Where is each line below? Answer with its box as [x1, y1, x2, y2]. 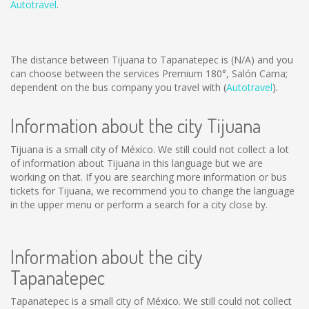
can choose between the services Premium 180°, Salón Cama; [10, 67, 288, 80]
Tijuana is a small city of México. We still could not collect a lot [10, 143, 289, 156]
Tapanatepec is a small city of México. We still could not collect [10, 295, 292, 308]
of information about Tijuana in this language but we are [10, 157, 263, 170]
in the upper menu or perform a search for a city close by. [10, 198, 268, 211]
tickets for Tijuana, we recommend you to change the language [10, 184, 295, 197]
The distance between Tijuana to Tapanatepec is [10, 53, 231, 66]
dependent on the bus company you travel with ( [10, 81, 226, 94]
